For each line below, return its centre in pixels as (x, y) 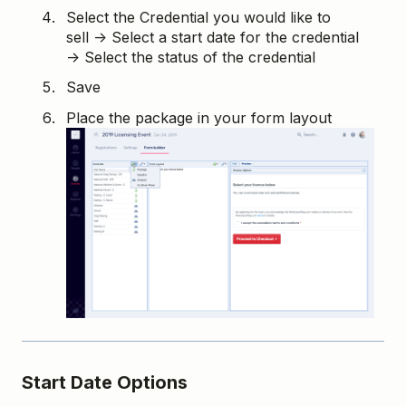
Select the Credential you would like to (198, 18)
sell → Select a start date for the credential (213, 38)
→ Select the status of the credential (191, 58)
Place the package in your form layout (199, 117)
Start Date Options (105, 382)
